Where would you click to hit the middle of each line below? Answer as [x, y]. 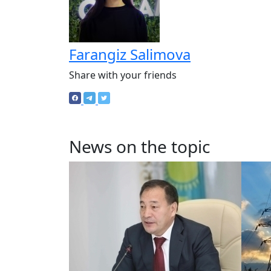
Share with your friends [123, 75]
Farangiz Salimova [130, 54]
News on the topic [139, 146]
